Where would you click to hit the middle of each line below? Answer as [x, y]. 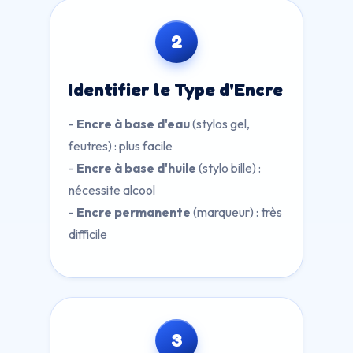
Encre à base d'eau [133, 124]
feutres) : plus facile [121, 146]
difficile [88, 234]
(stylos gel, [220, 124]
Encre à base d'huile [136, 168]
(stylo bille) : [229, 168]
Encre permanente [134, 212]
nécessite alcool [112, 190]
